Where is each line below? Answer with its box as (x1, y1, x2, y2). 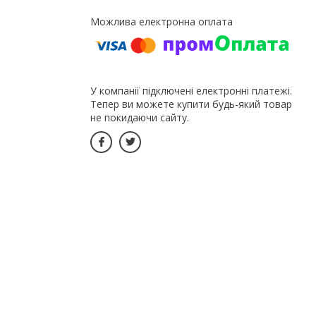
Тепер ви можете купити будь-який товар (90, 97, 292, 111)
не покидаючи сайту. (90, 110, 189, 124)
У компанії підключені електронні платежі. (90, 83, 292, 97)
